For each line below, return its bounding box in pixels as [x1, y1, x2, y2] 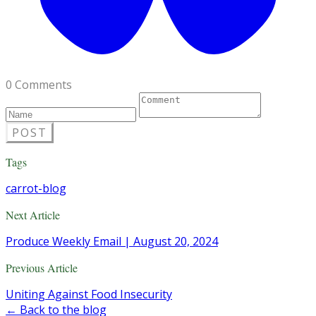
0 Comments [6, 76, 72, 92]
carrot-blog [6, 180, 66, 196]
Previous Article [6, 260, 78, 275]
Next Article [6, 207, 60, 222]
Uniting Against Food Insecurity [6, 286, 172, 302]
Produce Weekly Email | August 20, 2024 [6, 233, 218, 249]
